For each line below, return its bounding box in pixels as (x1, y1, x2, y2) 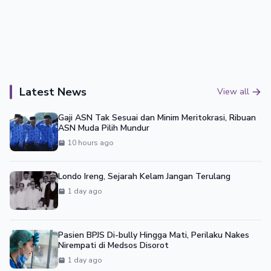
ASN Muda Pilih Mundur (58, 122, 149, 134)
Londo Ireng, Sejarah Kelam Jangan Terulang (58, 170, 230, 182)
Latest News (19, 84, 87, 99)
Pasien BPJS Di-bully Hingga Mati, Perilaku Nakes (58, 229, 249, 241)
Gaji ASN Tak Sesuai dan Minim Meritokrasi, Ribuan (58, 111, 256, 123)
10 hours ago (68, 137, 114, 148)
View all (217, 85, 249, 97)
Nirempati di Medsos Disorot (58, 239, 169, 251)
